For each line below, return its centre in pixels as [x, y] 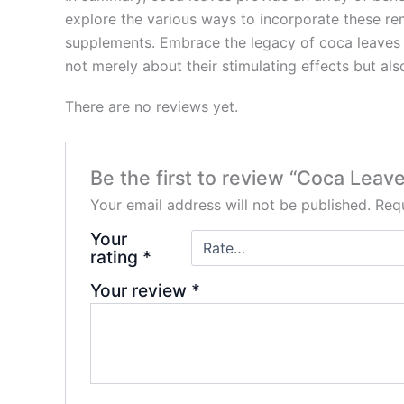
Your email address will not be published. [230, 205]
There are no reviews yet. [151, 107]
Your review [140, 291]
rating [116, 257]
